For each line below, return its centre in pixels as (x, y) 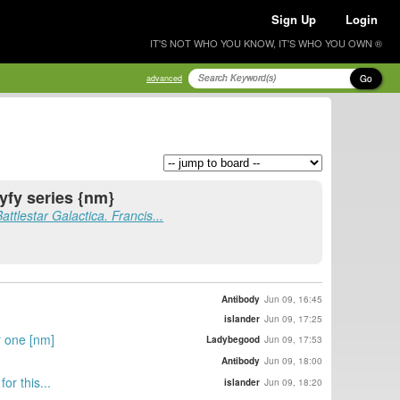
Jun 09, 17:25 (293, 319)
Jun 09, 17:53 (293, 339)
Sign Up (294, 19)
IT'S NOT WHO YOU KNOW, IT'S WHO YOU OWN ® (266, 43)
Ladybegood (233, 339)
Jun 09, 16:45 (293, 299)
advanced (164, 78)
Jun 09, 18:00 (293, 360)
